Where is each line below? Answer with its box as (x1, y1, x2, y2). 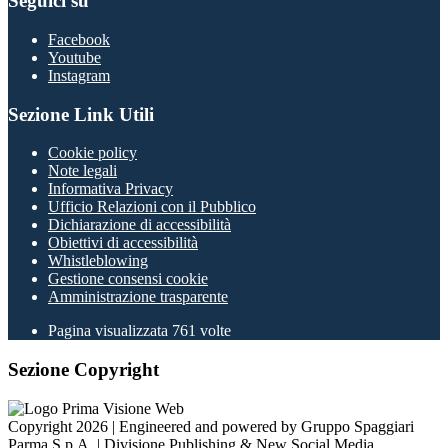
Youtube (48, 48, 101, 66)
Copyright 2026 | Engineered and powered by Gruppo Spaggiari (8, 417, 414, 435)
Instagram (48, 66, 110, 84)
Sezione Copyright (8, 359, 159, 381)
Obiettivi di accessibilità (48, 234, 198, 252)
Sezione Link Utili (8, 103, 154, 125)
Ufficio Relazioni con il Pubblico (48, 198, 256, 216)
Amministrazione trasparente (48, 288, 228, 306)
